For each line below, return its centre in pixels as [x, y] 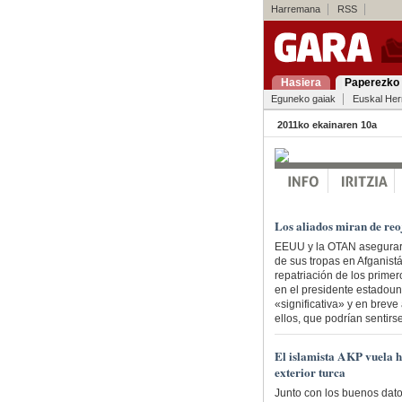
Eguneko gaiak [303, 99]
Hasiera [301, 83]
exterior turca [310, 373]
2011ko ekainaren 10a [327, 125]
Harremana [295, 9]
